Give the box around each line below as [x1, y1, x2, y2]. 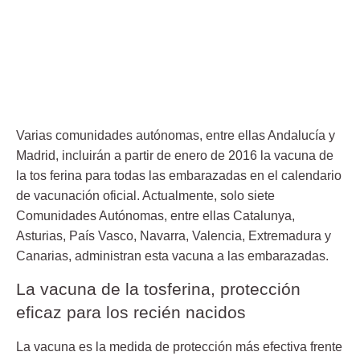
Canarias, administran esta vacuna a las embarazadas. [16, 248, 329, 263]
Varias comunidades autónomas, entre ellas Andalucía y [16, 128, 335, 142]
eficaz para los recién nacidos [16, 302, 246, 321]
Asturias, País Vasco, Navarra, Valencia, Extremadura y [16, 228, 331, 243]
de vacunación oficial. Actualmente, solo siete [16, 188, 275, 202]
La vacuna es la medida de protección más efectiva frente [16, 339, 342, 354]
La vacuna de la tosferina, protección [16, 279, 301, 298]
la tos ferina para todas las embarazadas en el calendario [16, 168, 342, 182]
